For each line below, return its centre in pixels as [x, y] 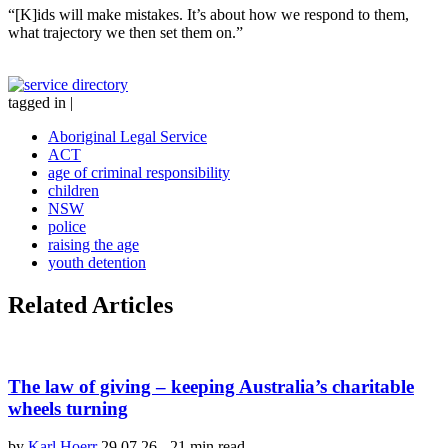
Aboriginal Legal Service [127, 137]
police [67, 227]
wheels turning [68, 408]
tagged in [37, 103]
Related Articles [90, 304]
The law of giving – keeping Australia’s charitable [211, 386]
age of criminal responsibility [139, 173]
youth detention [97, 263]
